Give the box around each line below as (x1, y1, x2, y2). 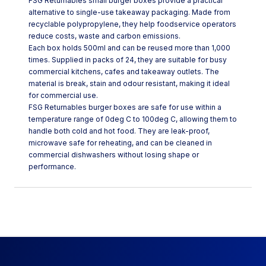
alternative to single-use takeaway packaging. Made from (28, 7, 230, 17)
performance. (28, 161, 76, 171)
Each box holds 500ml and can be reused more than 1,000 (28, 43, 230, 52)
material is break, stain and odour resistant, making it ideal (28, 78, 230, 88)
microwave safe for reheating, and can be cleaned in (28, 138, 212, 147)
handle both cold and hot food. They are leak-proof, (28, 126, 210, 135)
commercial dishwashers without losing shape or (28, 150, 199, 159)
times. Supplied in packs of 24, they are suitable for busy (28, 55, 227, 64)
